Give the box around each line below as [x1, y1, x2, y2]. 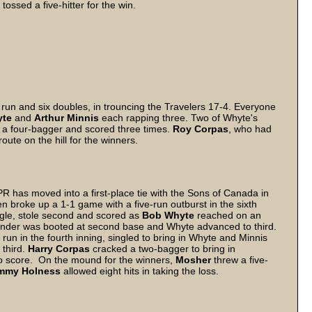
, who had [228, 123, 272, 134]
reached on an [194, 210, 261, 221]
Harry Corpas [28, 243, 90, 254]
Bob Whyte [139, 210, 194, 221]
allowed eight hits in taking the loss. [61, 265, 219, 276]
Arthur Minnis [34, 112, 99, 123]
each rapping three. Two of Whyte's [99, 112, 258, 123]
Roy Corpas [173, 123, 228, 134]
